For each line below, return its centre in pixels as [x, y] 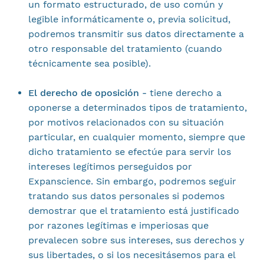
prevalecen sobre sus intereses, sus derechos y [136, 240]
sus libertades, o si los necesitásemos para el [131, 255]
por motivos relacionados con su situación [126, 122]
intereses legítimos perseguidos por [110, 166]
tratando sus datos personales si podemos [126, 196]
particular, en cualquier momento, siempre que [136, 137]
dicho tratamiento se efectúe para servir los [129, 152]
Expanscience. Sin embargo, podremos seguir [132, 181]
